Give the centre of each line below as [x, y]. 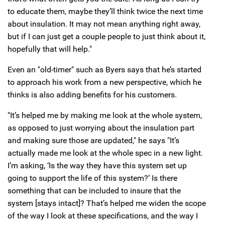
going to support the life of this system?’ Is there [92, 178]
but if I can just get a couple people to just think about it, [106, 36]
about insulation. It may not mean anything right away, [104, 24]
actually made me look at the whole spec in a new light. [105, 153]
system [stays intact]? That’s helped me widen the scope [107, 203]
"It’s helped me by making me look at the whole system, [105, 115]
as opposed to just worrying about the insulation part [101, 128]
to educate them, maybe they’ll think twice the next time [105, 11]
